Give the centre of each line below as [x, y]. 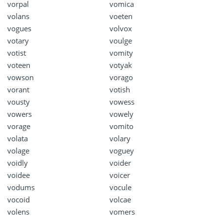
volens [18, 212]
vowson [21, 77]
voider [120, 163]
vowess [122, 102]
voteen [19, 65]
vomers [122, 212]
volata [18, 139]
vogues [19, 29]
